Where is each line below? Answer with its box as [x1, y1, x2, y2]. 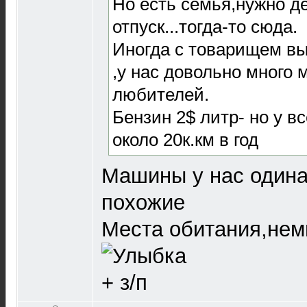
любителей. [112, 84, 209, 105]
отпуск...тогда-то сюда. [112, 16, 297, 37]
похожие [101, 190, 185, 214]
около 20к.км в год [112, 129, 258, 150]
